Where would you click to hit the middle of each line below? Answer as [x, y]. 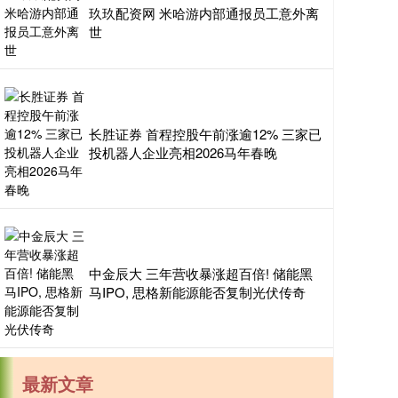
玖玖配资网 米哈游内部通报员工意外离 [204, 13]
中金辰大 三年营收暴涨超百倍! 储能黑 [201, 274]
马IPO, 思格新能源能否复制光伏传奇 [197, 292]
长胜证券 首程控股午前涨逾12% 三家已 [205, 134]
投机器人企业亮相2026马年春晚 [183, 153]
